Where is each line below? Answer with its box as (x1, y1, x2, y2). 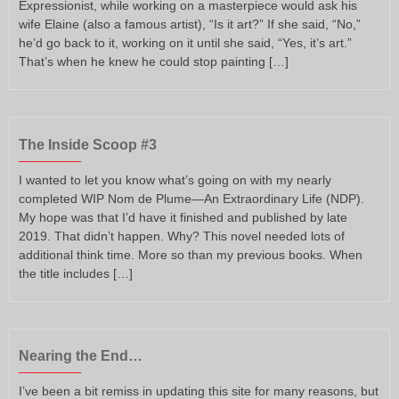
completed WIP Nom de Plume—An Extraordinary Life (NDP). (19, 191, 364, 206)
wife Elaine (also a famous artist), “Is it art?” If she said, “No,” (19, 16, 361, 31)
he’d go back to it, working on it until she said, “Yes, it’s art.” (19, 35, 352, 50)
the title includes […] (19, 265, 133, 281)
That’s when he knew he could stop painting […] (19, 53, 289, 69)
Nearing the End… (19, 348, 142, 364)
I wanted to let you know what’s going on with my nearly (19, 172, 331, 187)
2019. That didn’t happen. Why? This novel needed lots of (19, 228, 345, 243)
